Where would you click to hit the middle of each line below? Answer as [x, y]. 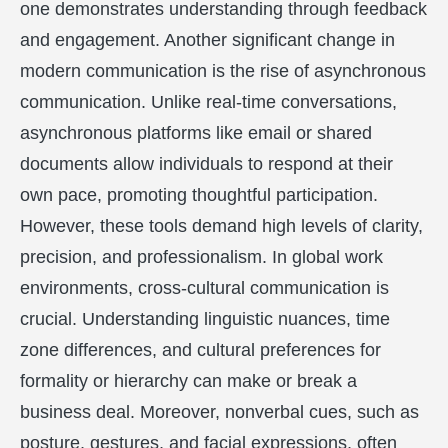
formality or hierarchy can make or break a [188, 381]
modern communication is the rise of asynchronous [223, 71]
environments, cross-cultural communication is [204, 288]
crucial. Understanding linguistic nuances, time [205, 319]
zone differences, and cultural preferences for [200, 350]
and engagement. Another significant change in [207, 40]
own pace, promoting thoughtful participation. [199, 195]
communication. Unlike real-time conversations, [208, 102]
